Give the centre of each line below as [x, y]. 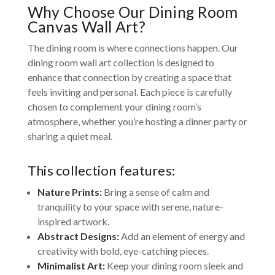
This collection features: [101, 171]
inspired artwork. [73, 222]
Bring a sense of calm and [155, 192]
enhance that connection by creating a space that [129, 77]
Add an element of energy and [182, 236]
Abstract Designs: [78, 236]
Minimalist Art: [71, 266]
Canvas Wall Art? [86, 27]
